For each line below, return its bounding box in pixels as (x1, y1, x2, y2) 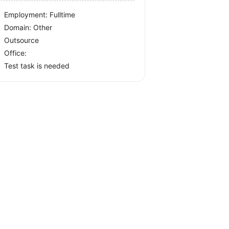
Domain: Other (4, 23, 53, 32)
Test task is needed (4, 61, 70, 71)
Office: (4, 49, 27, 58)
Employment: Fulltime (4, 10, 76, 19)
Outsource (4, 36, 39, 45)
